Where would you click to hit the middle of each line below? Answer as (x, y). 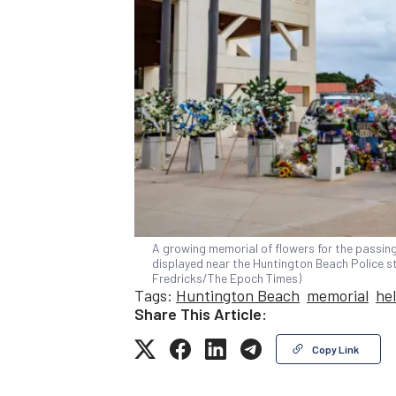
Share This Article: (201, 314)
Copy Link (335, 350)
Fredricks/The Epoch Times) (227, 278)
